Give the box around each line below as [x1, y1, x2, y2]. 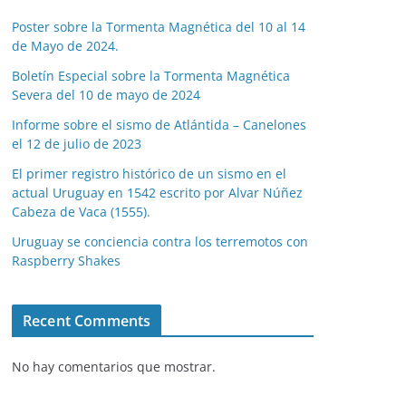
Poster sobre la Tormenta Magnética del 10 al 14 [12, 17, 305, 35]
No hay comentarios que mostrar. [12, 357, 216, 375]
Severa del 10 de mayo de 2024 [12, 85, 200, 103]
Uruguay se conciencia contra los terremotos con [12, 232, 308, 250]
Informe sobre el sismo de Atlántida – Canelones [12, 115, 306, 133]
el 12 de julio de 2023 [12, 134, 141, 152]
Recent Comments [23, 310, 151, 331]
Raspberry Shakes [12, 251, 121, 269]
